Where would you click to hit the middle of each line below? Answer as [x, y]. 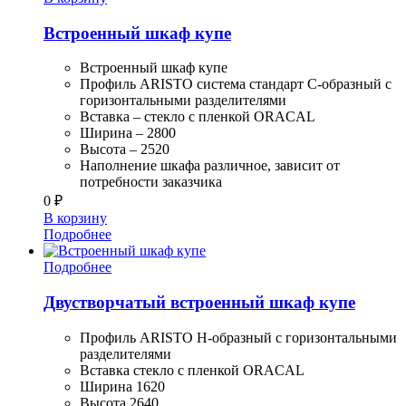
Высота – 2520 [125, 150]
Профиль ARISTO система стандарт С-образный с [236, 84]
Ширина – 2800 [128, 133]
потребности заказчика [151, 182]
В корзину [75, 218]
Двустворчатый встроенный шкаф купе [199, 303]
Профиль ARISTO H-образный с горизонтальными [238, 337]
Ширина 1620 [122, 386]
